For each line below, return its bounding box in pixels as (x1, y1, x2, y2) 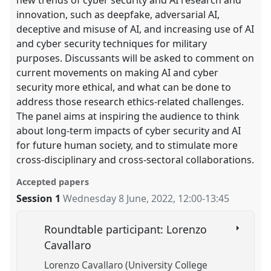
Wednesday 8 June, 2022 (63, 192, 174, 206)
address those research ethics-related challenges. (16, 94, 244, 108)
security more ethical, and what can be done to (16, 80, 232, 94)
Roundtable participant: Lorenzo (44, 221, 207, 237)
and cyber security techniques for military (16, 36, 207, 50)
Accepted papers (16, 175, 90, 188)
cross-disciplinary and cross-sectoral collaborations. (16, 152, 255, 166)
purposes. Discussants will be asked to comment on (16, 51, 255, 65)
